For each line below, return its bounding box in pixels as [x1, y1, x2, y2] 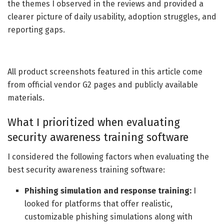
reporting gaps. [7, 24, 65, 34]
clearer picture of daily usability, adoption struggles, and [7, 11, 216, 21]
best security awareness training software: [7, 165, 165, 175]
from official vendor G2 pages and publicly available [7, 79, 198, 89]
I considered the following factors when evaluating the [7, 152, 209, 162]
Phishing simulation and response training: [24, 186, 194, 196]
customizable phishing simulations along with [24, 212, 193, 222]
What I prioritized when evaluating [7, 116, 180, 129]
